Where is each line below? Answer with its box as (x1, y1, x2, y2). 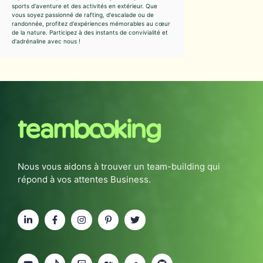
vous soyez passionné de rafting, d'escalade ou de (12, 11, 154, 19)
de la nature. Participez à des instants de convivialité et (12, 29, 168, 36)
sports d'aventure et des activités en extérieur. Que (12, 2, 157, 10)
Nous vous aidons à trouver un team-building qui (18, 160, 220, 172)
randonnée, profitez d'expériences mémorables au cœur (12, 20, 170, 28)
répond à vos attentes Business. (18, 173, 151, 185)
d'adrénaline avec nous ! (12, 38, 80, 45)
